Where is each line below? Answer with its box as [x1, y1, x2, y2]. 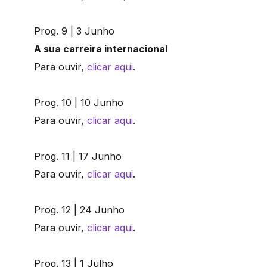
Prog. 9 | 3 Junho [34, 25, 114, 38]
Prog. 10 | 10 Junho [34, 97, 123, 109]
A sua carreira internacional [34, 43, 167, 55]
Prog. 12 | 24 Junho [34, 204, 125, 216]
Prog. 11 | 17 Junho [34, 150, 122, 163]
